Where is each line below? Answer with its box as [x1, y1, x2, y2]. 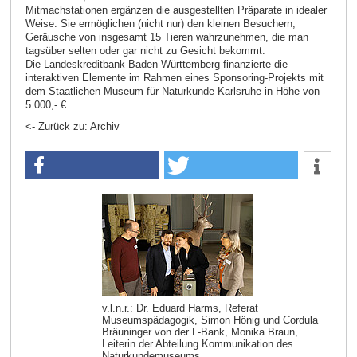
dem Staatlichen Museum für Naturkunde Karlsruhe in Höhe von [25, 85, 320, 98]
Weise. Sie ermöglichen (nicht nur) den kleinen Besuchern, [25, 18, 296, 30]
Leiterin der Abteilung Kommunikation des [101, 337, 293, 350]
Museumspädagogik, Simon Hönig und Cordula [101, 313, 318, 326]
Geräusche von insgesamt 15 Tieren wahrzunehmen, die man [25, 31, 308, 44]
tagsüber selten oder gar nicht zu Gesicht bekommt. [25, 45, 265, 57]
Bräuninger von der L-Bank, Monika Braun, [101, 325, 298, 338]
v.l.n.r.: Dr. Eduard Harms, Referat [101, 301, 258, 314]
